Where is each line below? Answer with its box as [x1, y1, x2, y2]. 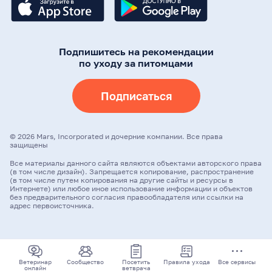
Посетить [122, 258, 150, 265]
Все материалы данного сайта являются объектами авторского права [10, 158, 262, 168]
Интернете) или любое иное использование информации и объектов [10, 184, 253, 193]
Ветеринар [18, 258, 52, 265]
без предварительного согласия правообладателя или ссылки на [10, 192, 243, 202]
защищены [10, 140, 48, 149]
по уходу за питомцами [79, 57, 193, 69]
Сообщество [67, 258, 104, 265]
